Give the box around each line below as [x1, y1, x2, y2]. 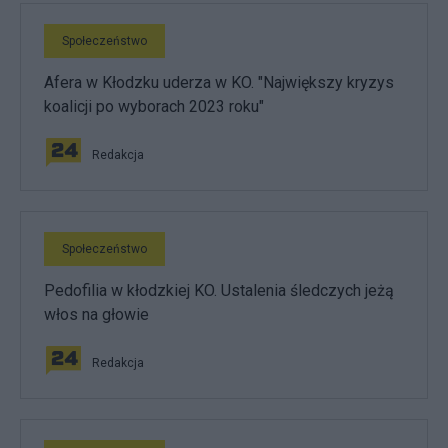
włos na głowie [44, 304, 149, 324]
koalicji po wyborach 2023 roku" [44, 96, 264, 116]
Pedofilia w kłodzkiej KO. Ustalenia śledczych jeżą [44, 280, 394, 300]
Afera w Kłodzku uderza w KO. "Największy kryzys [44, 72, 394, 92]
